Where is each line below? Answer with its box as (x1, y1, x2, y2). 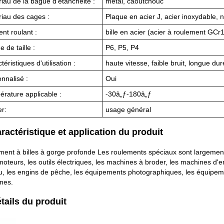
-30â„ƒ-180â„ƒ (105, 89, 151, 98)
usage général (105, 105, 151, 113)
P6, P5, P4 (105, 43, 139, 51)
